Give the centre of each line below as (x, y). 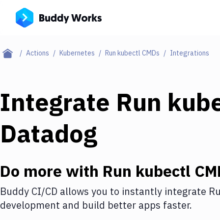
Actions (38, 53)
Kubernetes (77, 53)
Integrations (190, 53)
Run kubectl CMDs (132, 53)
